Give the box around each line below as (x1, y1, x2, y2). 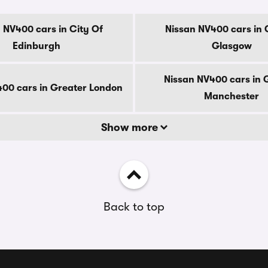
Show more (100, 121, 160, 133)
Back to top (103, 200, 165, 214)
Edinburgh (13, 41, 60, 51)
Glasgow (211, 41, 252, 51)
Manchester (204, 91, 259, 102)
